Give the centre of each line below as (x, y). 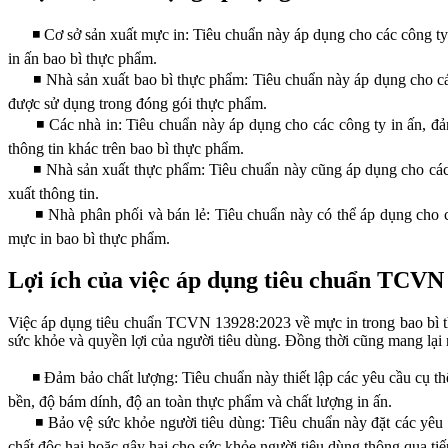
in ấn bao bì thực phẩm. (82, 58)
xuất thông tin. (53, 193)
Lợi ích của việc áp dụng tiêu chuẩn (189, 280)
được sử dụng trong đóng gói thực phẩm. (137, 103)
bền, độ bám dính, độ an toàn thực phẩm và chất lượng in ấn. (200, 402)
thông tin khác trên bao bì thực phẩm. (126, 148)
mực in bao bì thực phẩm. (89, 238)
